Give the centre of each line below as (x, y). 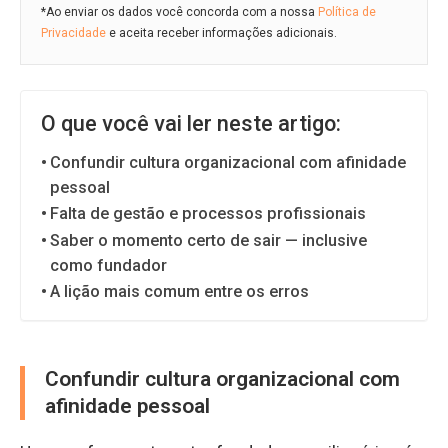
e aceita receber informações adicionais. (221, 33)
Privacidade (73, 33)
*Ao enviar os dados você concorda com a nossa (179, 12)
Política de (347, 12)
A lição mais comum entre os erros (180, 291)
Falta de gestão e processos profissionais (208, 213)
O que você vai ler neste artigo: (191, 123)
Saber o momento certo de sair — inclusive (209, 240)
